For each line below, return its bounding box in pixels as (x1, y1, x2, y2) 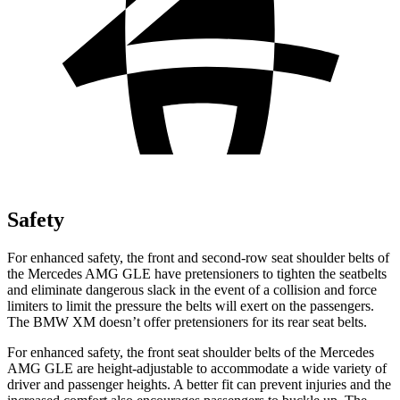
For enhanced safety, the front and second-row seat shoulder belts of (7, 249, 389, 265)
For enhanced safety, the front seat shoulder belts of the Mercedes (7, 344, 374, 360)
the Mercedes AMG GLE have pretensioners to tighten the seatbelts (7, 265, 387, 281)
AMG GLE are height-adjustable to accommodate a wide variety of (7, 360, 387, 376)
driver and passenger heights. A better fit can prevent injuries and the (7, 376, 391, 392)
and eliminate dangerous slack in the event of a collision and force (7, 281, 377, 297)
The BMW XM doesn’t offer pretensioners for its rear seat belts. (7, 313, 367, 329)
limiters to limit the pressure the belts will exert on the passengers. (7, 297, 374, 313)
